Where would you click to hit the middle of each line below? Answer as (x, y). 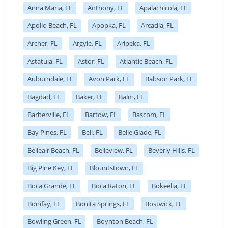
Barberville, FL (49, 114)
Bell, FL (92, 132)
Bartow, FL (101, 114)
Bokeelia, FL (169, 186)
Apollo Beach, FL (52, 25)
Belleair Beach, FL (53, 150)
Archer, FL (42, 43)
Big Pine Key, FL (51, 168)
